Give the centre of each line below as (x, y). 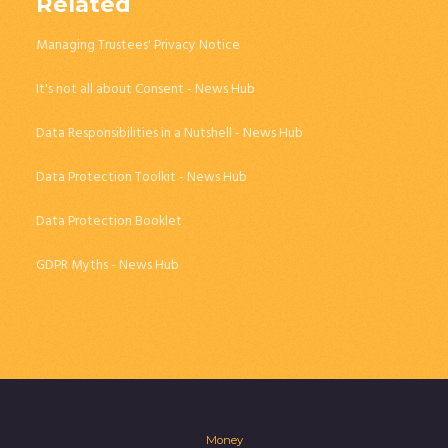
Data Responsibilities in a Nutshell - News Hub (169, 134)
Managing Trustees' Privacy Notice (137, 46)
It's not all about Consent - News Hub (145, 90)
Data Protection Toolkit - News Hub (141, 178)
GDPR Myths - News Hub (107, 266)
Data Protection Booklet (108, 222)
